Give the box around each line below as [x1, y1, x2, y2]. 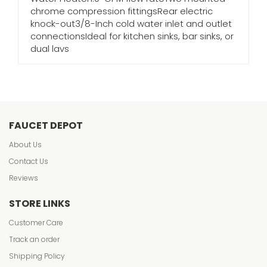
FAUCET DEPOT [9, 119, 83, 132]
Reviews [9, 173, 38, 183]
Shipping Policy [9, 251, 65, 261]
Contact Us [9, 156, 48, 166]
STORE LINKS [9, 197, 70, 210]
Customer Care [9, 218, 63, 228]
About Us [9, 139, 42, 150]
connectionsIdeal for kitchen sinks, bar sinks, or [30, 30, 234, 42]
